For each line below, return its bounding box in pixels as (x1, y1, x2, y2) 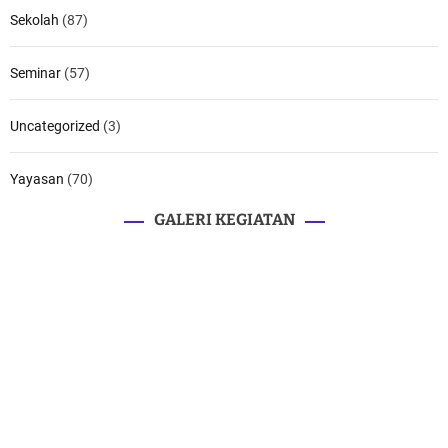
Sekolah (10, 11, 59, 28)
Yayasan (10, 170, 64, 187)
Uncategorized (10, 117, 100, 134)
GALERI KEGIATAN (153, 209, 295, 229)
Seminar (10, 64, 61, 81)
